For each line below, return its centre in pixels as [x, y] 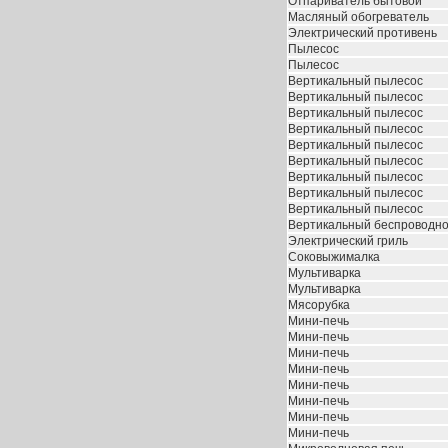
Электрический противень [362, 33]
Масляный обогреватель [358, 17]
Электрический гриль [348, 241]
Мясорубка [319, 305]
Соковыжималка [334, 257]
